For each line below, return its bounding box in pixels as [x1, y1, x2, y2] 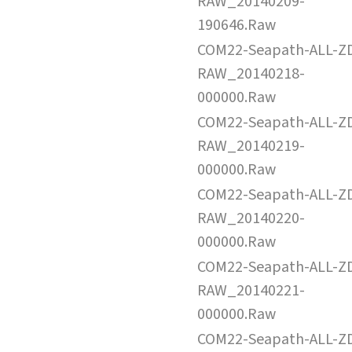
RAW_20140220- [197, 207, 305, 229]
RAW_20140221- [197, 279, 305, 302]
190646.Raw [197, 13, 276, 36]
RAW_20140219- [197, 134, 305, 157]
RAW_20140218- [197, 62, 305, 85]
